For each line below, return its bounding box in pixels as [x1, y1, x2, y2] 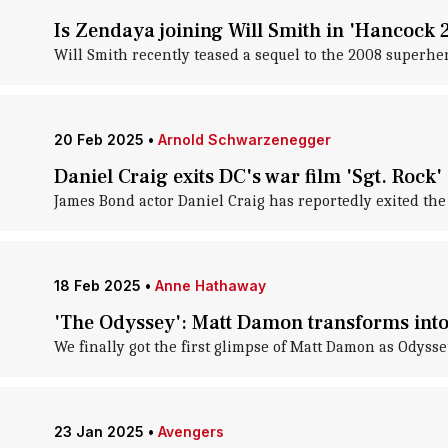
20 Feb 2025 [53, 131, 144, 148]
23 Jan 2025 [53, 423, 144, 440]
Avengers [157, 423, 224, 440]
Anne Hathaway [154, 277, 266, 294]
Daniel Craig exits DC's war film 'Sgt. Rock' [53, 164, 442, 190]
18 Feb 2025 [53, 277, 141, 294]
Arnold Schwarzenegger [157, 131, 331, 148]
